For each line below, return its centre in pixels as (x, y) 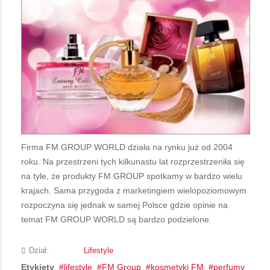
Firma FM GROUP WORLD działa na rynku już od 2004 (127, 147)
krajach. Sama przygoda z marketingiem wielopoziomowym (134, 191)
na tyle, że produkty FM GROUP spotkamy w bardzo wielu (132, 176)
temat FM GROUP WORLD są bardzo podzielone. (116, 220)
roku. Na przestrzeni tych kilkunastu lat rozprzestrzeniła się (133, 162)
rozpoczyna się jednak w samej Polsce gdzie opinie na (124, 205)
